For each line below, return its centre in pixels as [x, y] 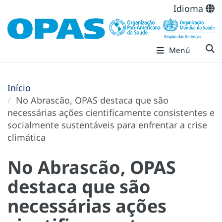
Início [19, 87]
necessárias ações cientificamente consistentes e [111, 112]
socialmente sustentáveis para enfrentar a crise [107, 125]
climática [27, 137]
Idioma [190, 8]
